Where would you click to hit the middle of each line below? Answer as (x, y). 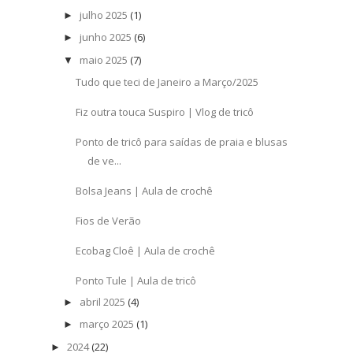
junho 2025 (105, 37)
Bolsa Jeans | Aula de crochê (145, 190)
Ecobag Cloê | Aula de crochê (146, 250)
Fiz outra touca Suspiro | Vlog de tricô (165, 111)
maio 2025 (103, 59)
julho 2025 (103, 15)
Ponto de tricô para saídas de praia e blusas (182, 141)
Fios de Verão (109, 220)
